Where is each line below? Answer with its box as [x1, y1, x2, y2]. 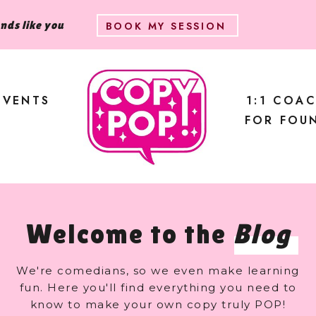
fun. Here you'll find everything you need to [19, 281, 297, 294]
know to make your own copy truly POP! [30, 298, 286, 311]
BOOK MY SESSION [105, 19, 226, 33]
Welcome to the [26, 218, 233, 250]
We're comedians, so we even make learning [16, 264, 300, 277]
